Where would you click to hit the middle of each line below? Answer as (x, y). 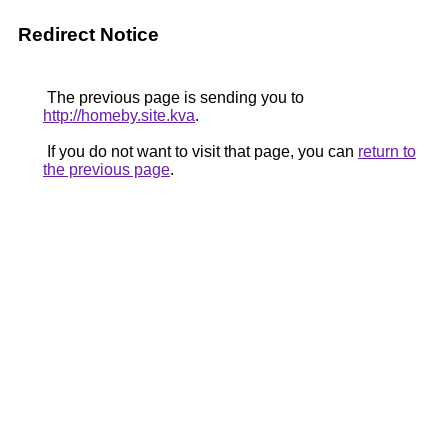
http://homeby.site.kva (119, 115)
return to (387, 151)
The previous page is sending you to (173, 97)
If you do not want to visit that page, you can (200, 151)
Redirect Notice (88, 34)
